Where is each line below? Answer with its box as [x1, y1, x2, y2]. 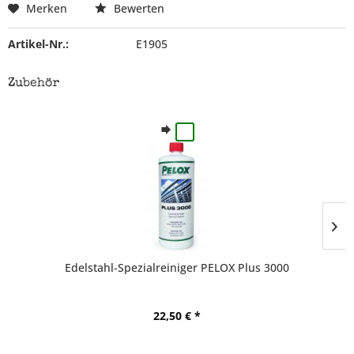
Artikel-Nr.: [8, 36, 69, 51]
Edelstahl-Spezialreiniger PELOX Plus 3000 [65, 259, 289, 275]
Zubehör [8, 77, 59, 90]
